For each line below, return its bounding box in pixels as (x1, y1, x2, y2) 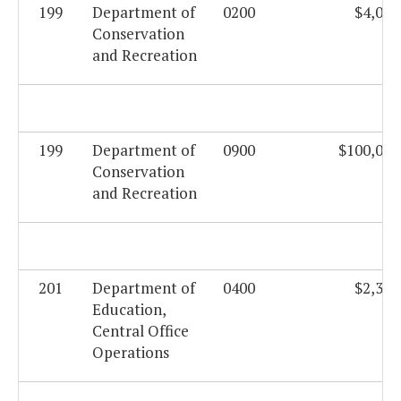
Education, (92, 299, 166, 320)
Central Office (92, 320, 189, 342)
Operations (92, 342, 169, 363)
